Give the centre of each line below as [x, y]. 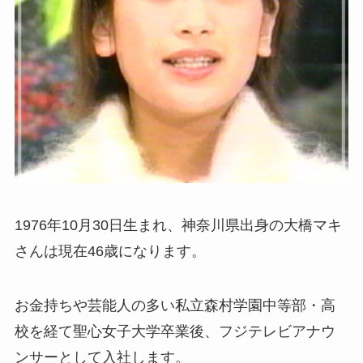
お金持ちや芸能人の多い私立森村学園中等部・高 [175, 306]
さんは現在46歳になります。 [110, 251]
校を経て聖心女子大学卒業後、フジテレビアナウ [175, 332]
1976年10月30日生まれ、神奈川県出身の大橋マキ [178, 225]
